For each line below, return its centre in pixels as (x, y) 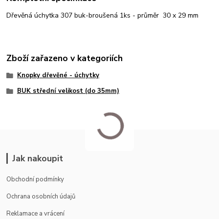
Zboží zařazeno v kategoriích (65, 58)
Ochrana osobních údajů (41, 196)
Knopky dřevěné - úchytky (58, 76)
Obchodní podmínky (35, 179)
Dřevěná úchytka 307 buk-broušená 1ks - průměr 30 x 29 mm (103, 16)
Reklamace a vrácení (36, 213)
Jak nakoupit (37, 158)
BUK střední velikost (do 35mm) (68, 91)
